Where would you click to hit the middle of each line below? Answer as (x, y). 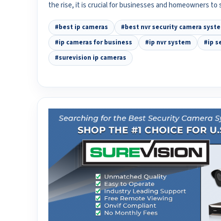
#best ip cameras (81, 27)
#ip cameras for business (93, 43)
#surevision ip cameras (90, 58)
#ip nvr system (168, 43)
